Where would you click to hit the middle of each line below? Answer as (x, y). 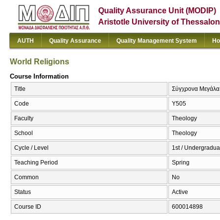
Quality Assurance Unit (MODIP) (157, 11)
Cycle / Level (31, 148)
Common (27, 178)
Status (23, 192)
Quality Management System (157, 41)
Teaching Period (36, 163)
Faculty (24, 119)
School (24, 133)
